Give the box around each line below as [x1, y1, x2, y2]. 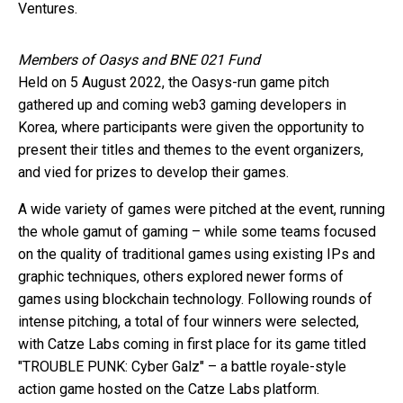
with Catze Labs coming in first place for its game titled [18, 336, 366, 354]
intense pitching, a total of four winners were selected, [18, 313, 359, 331]
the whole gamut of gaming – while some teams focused [18, 223, 376, 241]
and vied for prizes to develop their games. [18, 164, 289, 182]
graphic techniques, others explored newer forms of [18, 268, 344, 286]
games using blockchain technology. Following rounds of [18, 291, 372, 309]
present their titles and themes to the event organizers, [18, 141, 363, 159]
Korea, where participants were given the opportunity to [18, 119, 364, 137]
